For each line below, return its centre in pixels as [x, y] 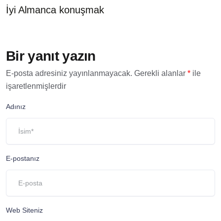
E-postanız [23, 159]
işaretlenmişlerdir [36, 86]
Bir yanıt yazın [51, 56]
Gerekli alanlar [161, 74]
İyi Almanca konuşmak [55, 10]
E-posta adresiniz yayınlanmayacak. [69, 74]
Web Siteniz [24, 210]
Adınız [16, 107]
